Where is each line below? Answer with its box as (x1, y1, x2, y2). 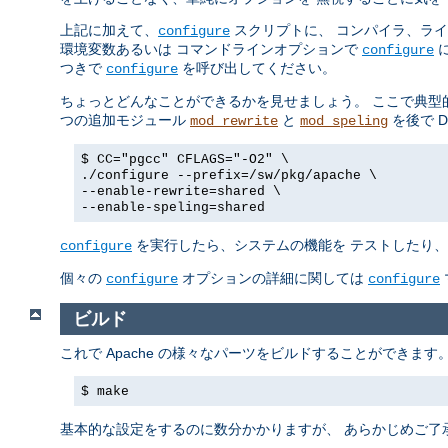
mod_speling (300, 113, 388, 130)
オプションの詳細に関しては (178, 270, 368, 287)
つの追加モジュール (60, 112, 190, 129)
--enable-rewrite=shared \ (81, 184, 281, 200)
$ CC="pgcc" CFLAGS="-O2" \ (81, 152, 289, 168)
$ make (81, 383, 129, 399)
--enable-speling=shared (81, 200, 265, 216)
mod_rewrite (190, 113, 278, 130)
